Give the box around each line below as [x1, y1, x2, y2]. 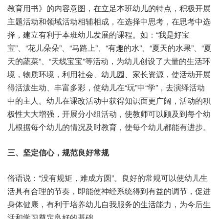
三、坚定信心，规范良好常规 [7, 147, 109, 158]
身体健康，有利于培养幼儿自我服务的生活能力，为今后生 [7, 198, 211, 210]
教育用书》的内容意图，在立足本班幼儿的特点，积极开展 [7, 2, 211, 14]
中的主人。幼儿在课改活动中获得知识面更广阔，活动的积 [7, 95, 211, 106]
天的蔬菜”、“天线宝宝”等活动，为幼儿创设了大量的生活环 [7, 55, 210, 66]
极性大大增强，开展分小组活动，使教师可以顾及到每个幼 [7, 108, 211, 119]
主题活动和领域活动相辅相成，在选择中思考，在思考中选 [7, 16, 211, 27]
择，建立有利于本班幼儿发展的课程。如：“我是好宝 [7, 29, 190, 40]
